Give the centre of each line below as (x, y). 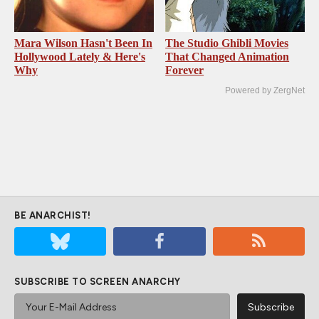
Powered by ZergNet (265, 90)
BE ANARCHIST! (53, 215)
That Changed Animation (228, 56)
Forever (185, 70)
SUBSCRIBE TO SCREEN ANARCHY (98, 281)
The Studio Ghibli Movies (227, 43)
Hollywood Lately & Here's (80, 56)
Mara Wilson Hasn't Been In (83, 43)
